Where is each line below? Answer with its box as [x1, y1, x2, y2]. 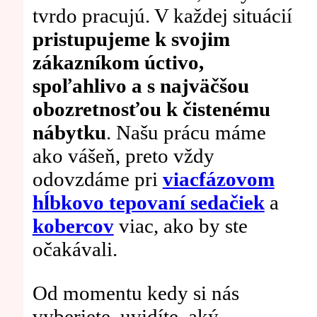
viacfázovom [162, 168, 275, 191]
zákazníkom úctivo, [32, 51, 204, 74]
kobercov [32, 214, 114, 238]
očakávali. [32, 238, 117, 261]
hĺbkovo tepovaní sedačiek [32, 191, 265, 214]
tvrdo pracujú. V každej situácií [32, 4, 292, 28]
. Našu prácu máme [105, 121, 266, 144]
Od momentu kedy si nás [32, 282, 239, 305]
